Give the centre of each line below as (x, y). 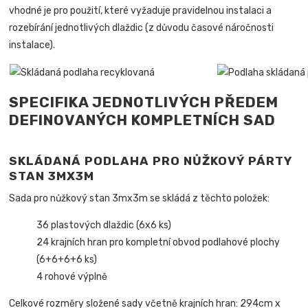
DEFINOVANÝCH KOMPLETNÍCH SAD (143, 120)
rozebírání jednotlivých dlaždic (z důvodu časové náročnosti (142, 27)
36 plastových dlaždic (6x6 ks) (104, 225)
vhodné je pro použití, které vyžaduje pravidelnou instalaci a (141, 10)
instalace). (32, 45)
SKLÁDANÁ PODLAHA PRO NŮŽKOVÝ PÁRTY (151, 161)
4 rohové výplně (72, 277)
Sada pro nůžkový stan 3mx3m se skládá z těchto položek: (140, 199)
